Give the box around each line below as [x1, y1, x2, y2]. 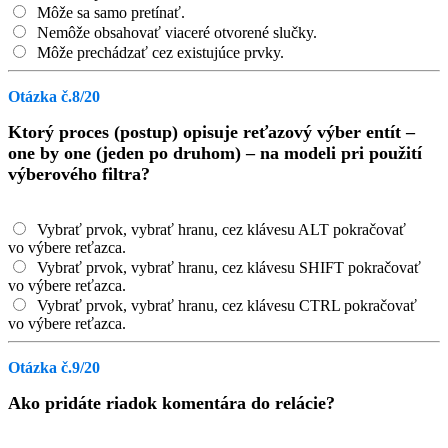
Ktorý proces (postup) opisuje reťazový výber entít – [8, 122, 415, 142]
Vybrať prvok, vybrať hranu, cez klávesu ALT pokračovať [33, 221, 406, 238]
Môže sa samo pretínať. [33, 4, 185, 21]
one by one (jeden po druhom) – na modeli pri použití [8, 143, 422, 163]
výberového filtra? [8, 164, 150, 184]
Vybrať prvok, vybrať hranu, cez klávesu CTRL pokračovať [33, 297, 417, 314]
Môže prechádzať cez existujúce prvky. [33, 44, 284, 61]
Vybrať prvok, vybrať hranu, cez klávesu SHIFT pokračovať [33, 259, 421, 276]
